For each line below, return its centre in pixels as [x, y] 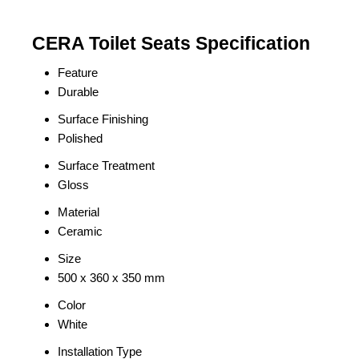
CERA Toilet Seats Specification [171, 44]
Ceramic [80, 231]
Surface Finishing [103, 119]
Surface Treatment [106, 165]
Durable [78, 92]
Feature [78, 73]
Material [79, 212]
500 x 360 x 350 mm [111, 278]
